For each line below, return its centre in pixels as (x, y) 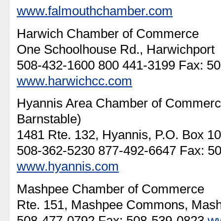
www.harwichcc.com (74, 81)
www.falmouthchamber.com (95, 11)
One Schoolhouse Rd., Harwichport (116, 49)
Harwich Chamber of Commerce (108, 33)
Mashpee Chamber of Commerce (110, 189)
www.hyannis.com (68, 166)
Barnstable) (49, 119)
